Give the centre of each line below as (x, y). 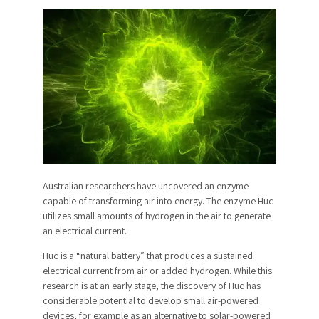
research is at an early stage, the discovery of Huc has (152, 285)
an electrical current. (85, 230)
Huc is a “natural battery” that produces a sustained (148, 255)
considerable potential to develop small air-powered (151, 300)
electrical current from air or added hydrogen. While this (157, 270)
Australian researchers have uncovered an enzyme (146, 185)
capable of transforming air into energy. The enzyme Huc (158, 200)
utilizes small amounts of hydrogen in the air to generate (157, 215)
